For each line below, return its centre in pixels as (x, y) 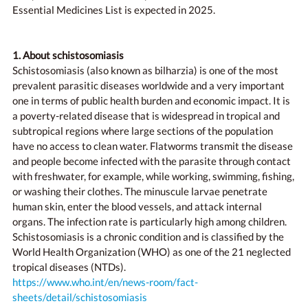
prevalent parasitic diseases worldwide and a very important (148, 85)
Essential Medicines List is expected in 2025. (114, 10)
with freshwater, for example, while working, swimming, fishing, (153, 176)
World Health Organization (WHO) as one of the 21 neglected (152, 252)
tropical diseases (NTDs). (69, 267)
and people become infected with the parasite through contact (152, 161)
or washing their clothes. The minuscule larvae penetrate (140, 191)
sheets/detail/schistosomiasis (80, 297)
